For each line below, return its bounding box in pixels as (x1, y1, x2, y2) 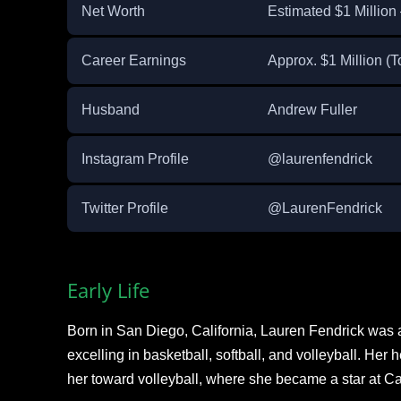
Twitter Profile (81, 200, 168, 217)
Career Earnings (81, 53, 186, 69)
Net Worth (81, 4, 145, 20)
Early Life (66, 277, 149, 304)
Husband (81, 102, 140, 118)
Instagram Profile (81, 151, 189, 167)
